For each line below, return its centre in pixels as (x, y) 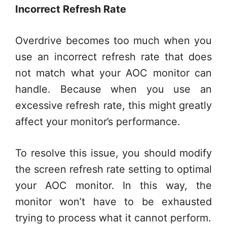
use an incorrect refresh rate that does (113, 57)
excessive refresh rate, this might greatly (113, 105)
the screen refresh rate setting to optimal (113, 169)
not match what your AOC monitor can (113, 73)
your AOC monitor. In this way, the (113, 185)
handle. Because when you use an (113, 89)
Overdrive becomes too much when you (113, 41)
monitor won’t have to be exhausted (113, 202)
